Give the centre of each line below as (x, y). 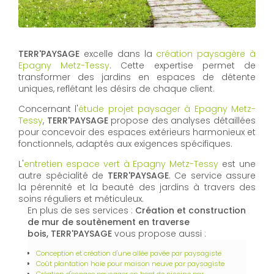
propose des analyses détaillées (182, 120)
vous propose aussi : (159, 233)
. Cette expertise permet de (183, 65)
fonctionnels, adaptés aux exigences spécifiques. (125, 143)
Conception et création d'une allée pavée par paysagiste (129, 253)
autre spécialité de (63, 175)
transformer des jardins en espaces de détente (137, 77)
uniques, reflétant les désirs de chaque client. (117, 88)
